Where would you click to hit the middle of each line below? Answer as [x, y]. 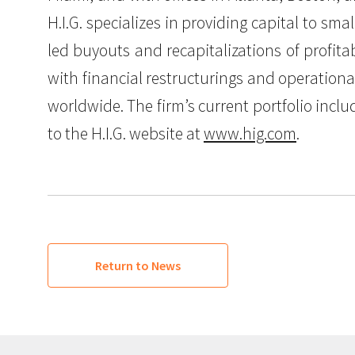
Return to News [138, 266]
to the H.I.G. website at [126, 134]
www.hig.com [250, 134]
